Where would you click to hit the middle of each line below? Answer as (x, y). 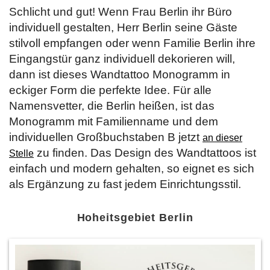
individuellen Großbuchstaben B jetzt (106, 137)
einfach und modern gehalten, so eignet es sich (132, 168)
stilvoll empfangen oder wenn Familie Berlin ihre (132, 43)
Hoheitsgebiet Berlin (135, 217)
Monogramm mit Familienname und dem (114, 121)
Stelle (21, 153)
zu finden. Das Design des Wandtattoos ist (145, 152)
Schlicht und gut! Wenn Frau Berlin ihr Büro (121, 11)
